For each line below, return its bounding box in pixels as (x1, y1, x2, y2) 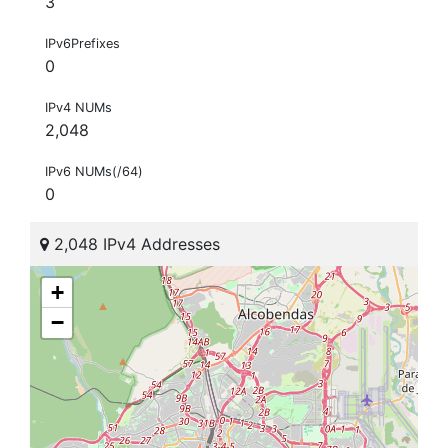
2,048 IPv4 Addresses (49, 234, 220, 255)
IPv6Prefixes (45, 36, 120, 52)
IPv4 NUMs (45, 100, 112, 116)
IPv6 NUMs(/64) (45, 164, 143, 180)
